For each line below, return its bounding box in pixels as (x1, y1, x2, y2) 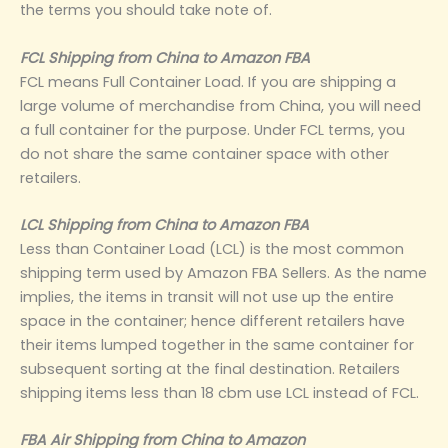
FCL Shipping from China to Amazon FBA (20, 47, 310, 68)
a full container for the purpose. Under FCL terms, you (20, 119, 405, 140)
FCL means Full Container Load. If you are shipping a (20, 71, 396, 92)
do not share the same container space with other (20, 143, 389, 164)
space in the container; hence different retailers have (20, 311, 405, 332)
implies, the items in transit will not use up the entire (20, 287, 394, 308)
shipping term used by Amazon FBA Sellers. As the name (20, 263, 427, 284)
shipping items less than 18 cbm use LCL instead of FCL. (20, 383, 419, 404)
